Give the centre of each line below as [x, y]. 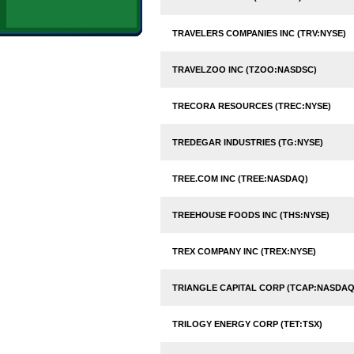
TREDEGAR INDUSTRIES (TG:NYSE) [248, 142]
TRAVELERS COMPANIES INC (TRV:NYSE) [259, 33]
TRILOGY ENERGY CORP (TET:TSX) [247, 324]
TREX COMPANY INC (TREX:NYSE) [244, 251]
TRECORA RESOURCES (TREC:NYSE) [252, 106]
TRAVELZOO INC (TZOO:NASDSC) [245, 70]
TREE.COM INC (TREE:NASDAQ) [240, 179]
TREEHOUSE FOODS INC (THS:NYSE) [251, 215]
